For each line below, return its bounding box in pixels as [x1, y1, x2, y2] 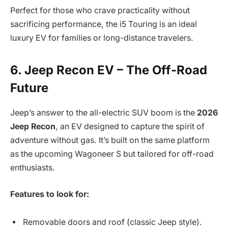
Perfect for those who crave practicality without [10, 5, 190, 15]
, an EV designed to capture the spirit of [55, 122, 205, 132]
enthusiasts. [10, 163, 55, 173]
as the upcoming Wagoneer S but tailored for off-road [10, 149, 214, 159]
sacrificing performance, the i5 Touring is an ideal [10, 19, 197, 29]
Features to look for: [10, 189, 89, 199]
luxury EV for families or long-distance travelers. [10, 33, 193, 43]
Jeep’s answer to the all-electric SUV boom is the [10, 108, 197, 118]
